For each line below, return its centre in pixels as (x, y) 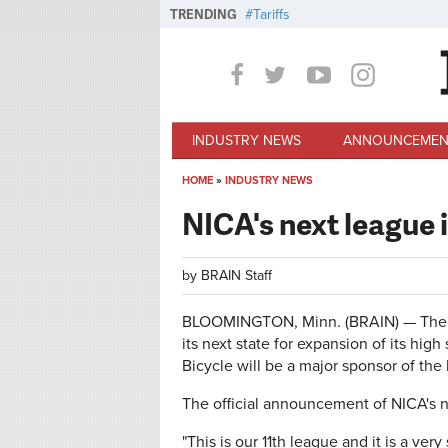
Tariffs (271, 14)
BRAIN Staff (236, 275)
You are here (244, 202)
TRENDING (203, 14)
